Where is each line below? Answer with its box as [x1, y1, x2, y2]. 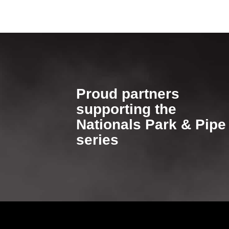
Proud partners [76, 85, 180, 102]
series [76, 131, 119, 148]
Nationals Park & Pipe [76, 116, 226, 132]
